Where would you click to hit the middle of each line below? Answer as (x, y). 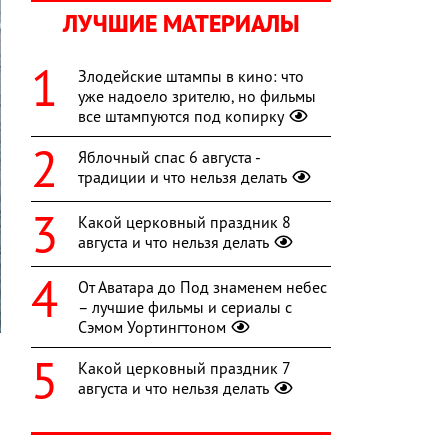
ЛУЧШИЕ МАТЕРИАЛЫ (181, 24)
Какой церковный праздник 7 (184, 368)
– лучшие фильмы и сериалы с (185, 307)
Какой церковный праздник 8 (184, 222)
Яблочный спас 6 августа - (169, 157)
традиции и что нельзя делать (182, 177)
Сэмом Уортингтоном (152, 327)
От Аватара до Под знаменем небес (202, 287)
